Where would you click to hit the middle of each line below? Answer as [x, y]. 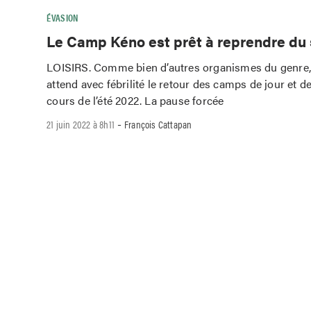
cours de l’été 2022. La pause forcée [135, 100]
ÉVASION [62, 17]
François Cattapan [158, 124]
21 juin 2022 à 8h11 [81, 124]
